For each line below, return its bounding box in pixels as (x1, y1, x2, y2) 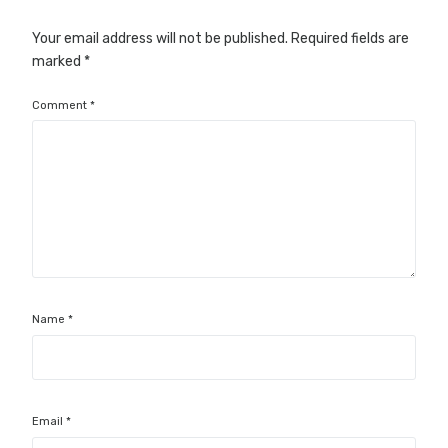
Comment (32, 98, 91, 112)
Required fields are (291, 29, 410, 47)
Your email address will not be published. (32, 29, 289, 47)
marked (32, 52, 85, 70)
